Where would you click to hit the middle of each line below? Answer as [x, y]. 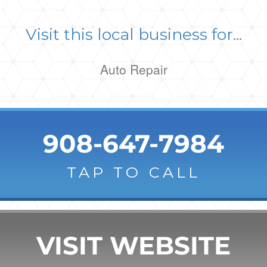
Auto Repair [133, 69]
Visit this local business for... [133, 34]
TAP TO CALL [133, 172]
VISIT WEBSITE [133, 246]
